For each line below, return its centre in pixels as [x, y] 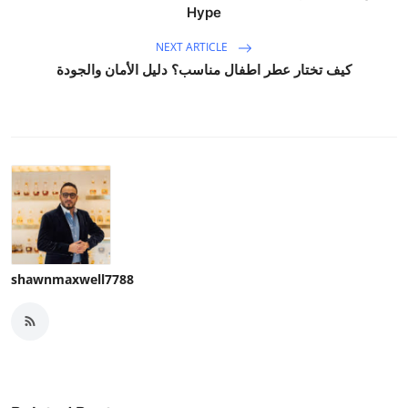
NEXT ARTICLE [193, 46]
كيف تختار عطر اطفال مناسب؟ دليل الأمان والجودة [204, 69]
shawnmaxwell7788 [72, 279]
